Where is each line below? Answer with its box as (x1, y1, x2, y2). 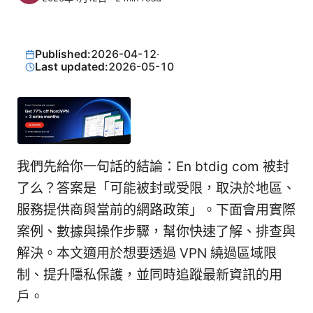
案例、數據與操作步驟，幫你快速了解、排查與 (17, 224, 296, 240)
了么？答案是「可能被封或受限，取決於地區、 (17, 180, 296, 197)
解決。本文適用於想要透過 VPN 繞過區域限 (17, 245, 277, 262)
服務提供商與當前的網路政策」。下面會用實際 (17, 202, 296, 219)
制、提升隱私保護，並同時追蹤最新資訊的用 (17, 267, 282, 284)
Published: (35, 48, 92, 61)
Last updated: (35, 60, 109, 73)
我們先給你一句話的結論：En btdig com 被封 (17, 159, 289, 175)
